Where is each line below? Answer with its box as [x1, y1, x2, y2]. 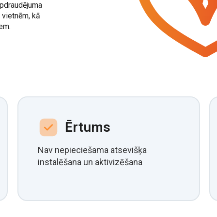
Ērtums [64, 119, 110, 135]
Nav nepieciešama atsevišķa [37, 145, 147, 155]
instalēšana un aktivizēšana [37, 157, 142, 167]
